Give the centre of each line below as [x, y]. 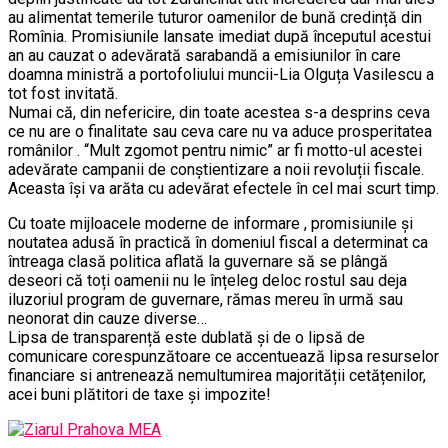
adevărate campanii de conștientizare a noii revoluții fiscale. [216, 170]
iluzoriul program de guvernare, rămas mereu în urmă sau [205, 300]
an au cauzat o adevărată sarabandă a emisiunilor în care [204, 56]
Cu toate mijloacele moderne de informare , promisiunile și [210, 224]
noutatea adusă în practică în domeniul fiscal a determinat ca [218, 243]
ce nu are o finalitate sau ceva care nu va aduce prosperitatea [220, 132]
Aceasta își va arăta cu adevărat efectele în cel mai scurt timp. [223, 189]
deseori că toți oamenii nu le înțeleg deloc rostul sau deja [207, 281]
